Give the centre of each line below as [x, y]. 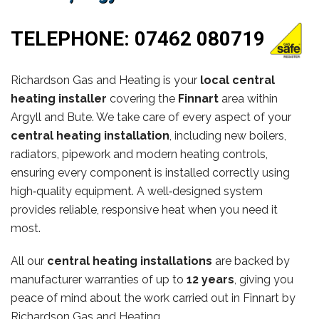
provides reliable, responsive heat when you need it [144, 209]
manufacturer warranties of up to [99, 279]
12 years [210, 279]
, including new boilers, [228, 135]
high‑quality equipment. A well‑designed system [137, 191]
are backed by [251, 261]
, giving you [264, 279]
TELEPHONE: [73, 39]
